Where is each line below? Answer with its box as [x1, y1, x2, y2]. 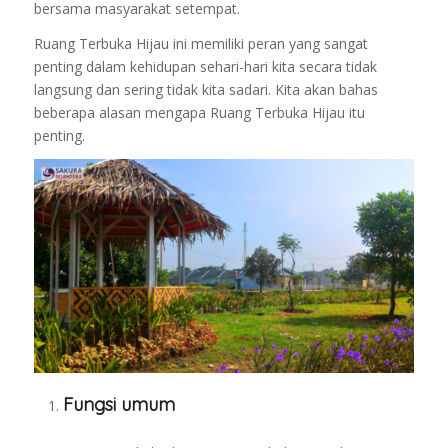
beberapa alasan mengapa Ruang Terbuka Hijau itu [33, 103, 365, 123]
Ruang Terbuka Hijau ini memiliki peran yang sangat [33, 34, 368, 54]
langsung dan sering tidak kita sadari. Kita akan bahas [33, 80, 378, 100]
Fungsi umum [62, 393, 175, 417]
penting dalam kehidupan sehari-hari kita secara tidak [33, 57, 377, 77]
